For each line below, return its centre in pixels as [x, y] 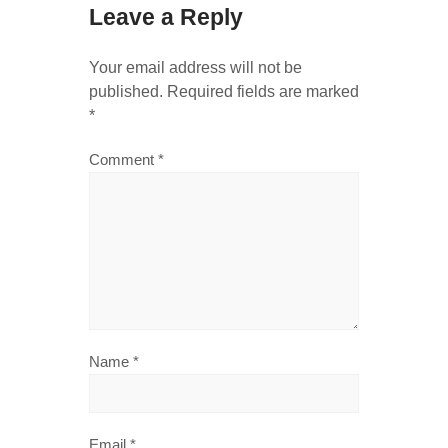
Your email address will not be [195, 67]
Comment [123, 159]
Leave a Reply [166, 16]
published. [126, 91]
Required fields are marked [263, 91]
